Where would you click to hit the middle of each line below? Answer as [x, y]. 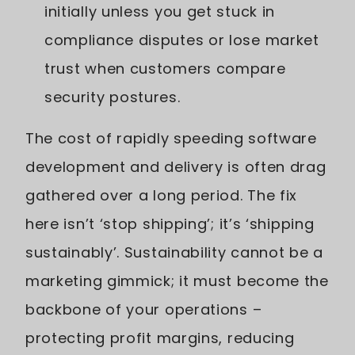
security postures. [113, 97]
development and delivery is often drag [176, 166]
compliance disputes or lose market [182, 40]
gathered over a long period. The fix [162, 195]
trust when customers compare [165, 68]
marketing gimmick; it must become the [177, 281]
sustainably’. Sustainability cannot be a [174, 252]
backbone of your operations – [144, 309]
